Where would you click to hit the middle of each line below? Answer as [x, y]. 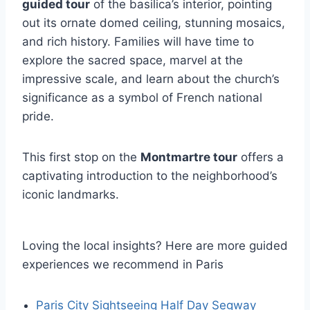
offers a [261, 157]
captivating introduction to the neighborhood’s [150, 175]
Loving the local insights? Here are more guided [155, 245]
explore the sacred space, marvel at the [133, 60]
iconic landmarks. [71, 194]
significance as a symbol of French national [142, 97]
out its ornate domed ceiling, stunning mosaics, [154, 22]
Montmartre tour [189, 157]
